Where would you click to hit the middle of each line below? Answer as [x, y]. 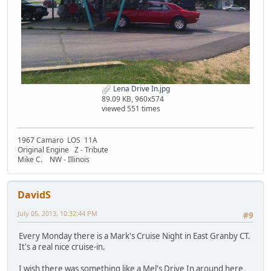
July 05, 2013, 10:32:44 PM [57, 213]
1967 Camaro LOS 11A [57, 140]
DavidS [34, 194]
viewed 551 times [131, 108]
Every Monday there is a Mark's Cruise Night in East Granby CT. [135, 236]
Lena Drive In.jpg [140, 88]
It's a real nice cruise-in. [62, 247]
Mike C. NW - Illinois [54, 159]
